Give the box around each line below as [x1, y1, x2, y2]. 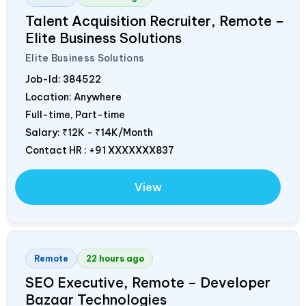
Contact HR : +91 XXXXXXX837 [25, 144, 174, 157]
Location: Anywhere [25, 91, 122, 104]
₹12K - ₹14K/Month [62, 126, 153, 139]
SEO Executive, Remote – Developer [25, 274, 270, 292]
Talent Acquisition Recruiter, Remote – [25, 12, 284, 30]
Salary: [25, 126, 62, 139]
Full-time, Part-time [25, 109, 125, 122]
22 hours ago [86, 253, 144, 264]
